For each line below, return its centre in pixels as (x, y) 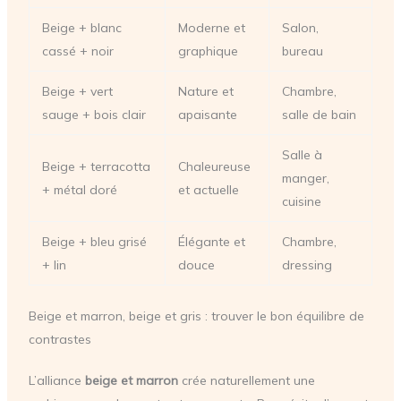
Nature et (205, 91)
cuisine (301, 201)
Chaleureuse (214, 166)
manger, (305, 178)
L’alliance (56, 380)
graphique (208, 51)
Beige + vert (77, 91)
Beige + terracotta (96, 166)
